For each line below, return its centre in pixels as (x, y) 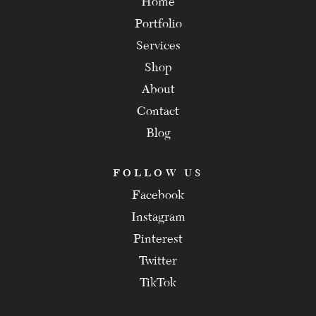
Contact (158, 111)
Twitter (158, 261)
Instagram (158, 217)
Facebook (158, 195)
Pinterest (158, 239)
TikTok (158, 282)
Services (158, 45)
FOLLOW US (158, 173)
